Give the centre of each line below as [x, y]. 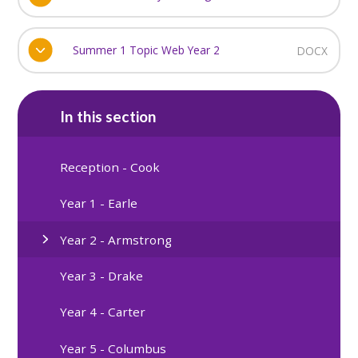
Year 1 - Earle [99, 203]
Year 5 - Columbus [113, 348]
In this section [109, 116]
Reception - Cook [110, 167]
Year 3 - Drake [102, 276]
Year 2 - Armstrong [116, 239]
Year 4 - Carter [103, 312]
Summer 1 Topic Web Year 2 [146, 50]
